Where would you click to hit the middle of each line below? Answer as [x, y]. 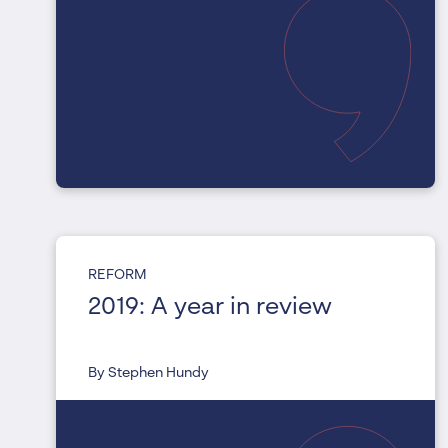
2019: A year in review [210, 308]
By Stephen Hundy [148, 373]
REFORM [117, 275]
